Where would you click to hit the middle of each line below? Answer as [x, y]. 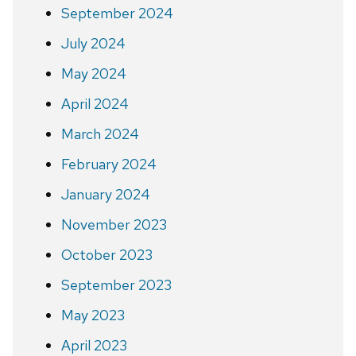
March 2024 [100, 133]
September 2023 [116, 284]
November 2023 [114, 224]
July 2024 [93, 43]
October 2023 [106, 254]
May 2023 [93, 315]
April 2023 [94, 345]
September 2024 [117, 13]
